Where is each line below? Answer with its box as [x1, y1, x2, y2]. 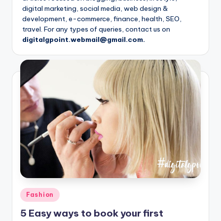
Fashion [26, 190, 54, 198]
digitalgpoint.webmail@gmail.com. [22, 35, 145, 44]
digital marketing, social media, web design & [22, 4, 168, 13]
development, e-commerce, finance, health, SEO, [22, 14, 182, 24]
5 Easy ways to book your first [20, 207, 163, 219]
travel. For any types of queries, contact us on [22, 25, 170, 34]
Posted [20, 188, 42, 197]
